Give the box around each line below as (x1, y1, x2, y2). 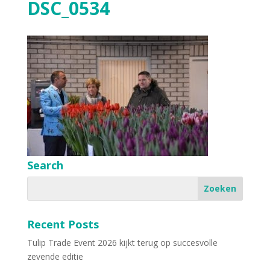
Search (27, 157, 63, 172)
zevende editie (27, 250, 83, 262)
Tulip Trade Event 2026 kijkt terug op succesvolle (27, 236, 218, 248)
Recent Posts (27, 216, 99, 231)
